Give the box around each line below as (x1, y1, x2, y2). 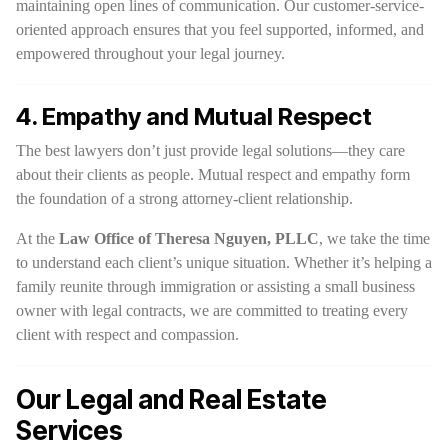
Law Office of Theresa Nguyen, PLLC (59, 230, 319, 247)
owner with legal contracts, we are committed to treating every (16, 302, 408, 319)
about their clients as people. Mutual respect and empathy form (16, 166, 410, 183)
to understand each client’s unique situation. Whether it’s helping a (16, 254, 432, 271)
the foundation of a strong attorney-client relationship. (16, 190, 353, 207)
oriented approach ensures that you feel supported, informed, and (16, 21, 424, 38)
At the (16, 230, 59, 247)
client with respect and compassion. (16, 326, 239, 343)
